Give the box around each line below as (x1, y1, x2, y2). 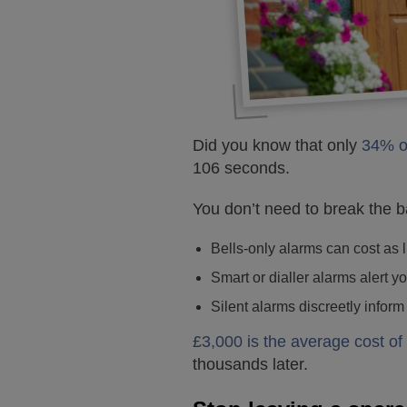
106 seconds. (193, 159, 290, 177)
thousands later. (193, 355, 308, 373)
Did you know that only (193, 136, 362, 154)
